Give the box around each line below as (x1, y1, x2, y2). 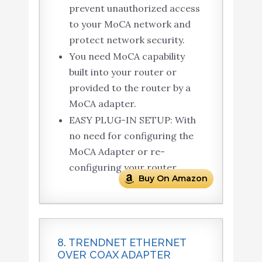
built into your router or (68, 66, 177, 78)
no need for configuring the (68, 130, 194, 142)
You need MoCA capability (68, 50, 185, 63)
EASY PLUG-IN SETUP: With (68, 114, 196, 126)
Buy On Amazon (139, 173, 208, 184)
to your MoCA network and (68, 18, 191, 30)
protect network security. (68, 34, 185, 46)
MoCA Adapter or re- (68, 146, 165, 158)
